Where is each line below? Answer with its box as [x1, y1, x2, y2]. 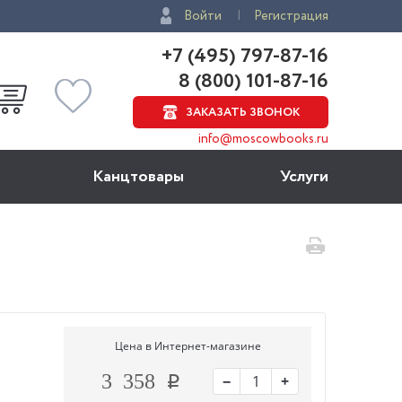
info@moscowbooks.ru [198, 130, 328, 148]
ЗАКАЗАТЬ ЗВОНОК [185, 104, 300, 121]
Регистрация [254, 7, 328, 25]
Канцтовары [92, 165, 185, 188]
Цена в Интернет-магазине [114, 337, 261, 354]
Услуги [279, 165, 328, 188]
